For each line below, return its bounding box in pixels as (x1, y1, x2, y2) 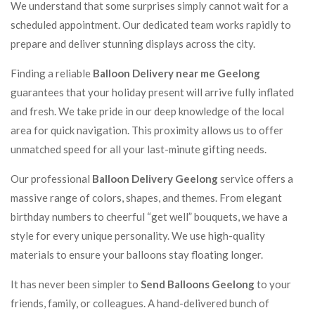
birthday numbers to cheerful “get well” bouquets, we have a (11, 210, 288, 223)
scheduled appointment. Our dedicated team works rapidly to (11, 18, 291, 31)
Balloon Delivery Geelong (92, 172, 218, 185)
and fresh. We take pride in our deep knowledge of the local (11, 105, 284, 117)
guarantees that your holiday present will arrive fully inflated (11, 86, 294, 98)
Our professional (11, 172, 92, 185)
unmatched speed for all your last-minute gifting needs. (11, 143, 266, 155)
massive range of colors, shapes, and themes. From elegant (11, 191, 282, 204)
